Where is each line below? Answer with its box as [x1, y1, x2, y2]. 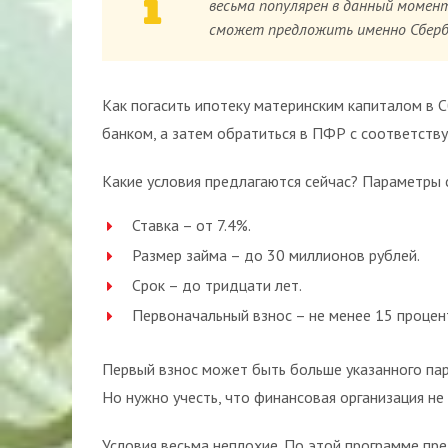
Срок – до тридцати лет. [132, 275, 302, 295]
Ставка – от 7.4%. [132, 215, 251, 235]
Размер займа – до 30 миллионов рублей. [132, 245, 420, 265]
